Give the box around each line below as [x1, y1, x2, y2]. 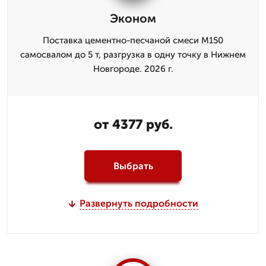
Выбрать [113, 160, 153, 172]
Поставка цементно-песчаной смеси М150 [43, 35, 223, 46]
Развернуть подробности [79, 198, 198, 209]
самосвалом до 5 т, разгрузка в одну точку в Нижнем [20, 49, 246, 60]
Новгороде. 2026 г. [93, 64, 173, 74]
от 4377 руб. [93, 116, 173, 132]
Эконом [110, 11, 156, 26]
